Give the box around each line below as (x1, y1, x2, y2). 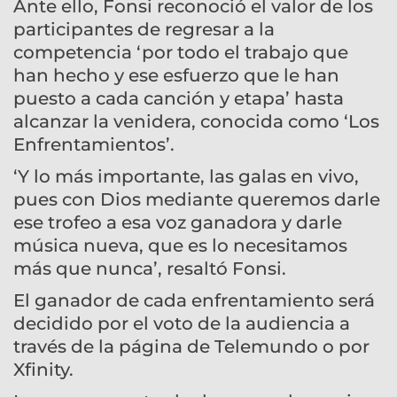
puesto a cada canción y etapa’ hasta (13, 88, 344, 109)
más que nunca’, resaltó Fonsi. (13, 258, 286, 279)
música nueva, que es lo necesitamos (13, 235, 347, 256)
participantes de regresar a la (13, 19, 275, 40)
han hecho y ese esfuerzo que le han (13, 65, 339, 86)
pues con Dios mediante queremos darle (13, 189, 380, 210)
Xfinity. (13, 359, 74, 380)
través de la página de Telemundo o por (13, 336, 370, 357)
